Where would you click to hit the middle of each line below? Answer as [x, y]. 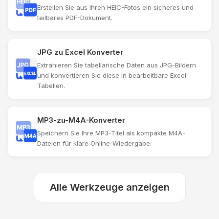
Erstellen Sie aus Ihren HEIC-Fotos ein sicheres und [115, 8]
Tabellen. [51, 86]
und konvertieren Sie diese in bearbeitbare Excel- [113, 76]
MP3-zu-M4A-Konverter [81, 120]
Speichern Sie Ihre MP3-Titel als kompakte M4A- [111, 133]
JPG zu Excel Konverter [80, 52]
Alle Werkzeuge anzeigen [109, 187]
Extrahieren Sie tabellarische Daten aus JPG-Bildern [117, 65]
